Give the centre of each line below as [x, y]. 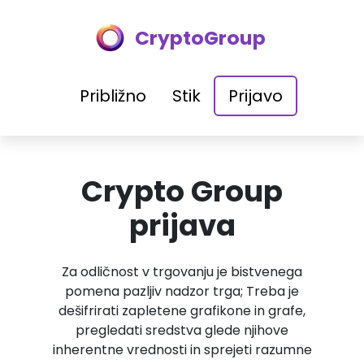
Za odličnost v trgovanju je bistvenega [182, 272]
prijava [182, 225]
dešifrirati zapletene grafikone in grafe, [182, 311]
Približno [113, 96]
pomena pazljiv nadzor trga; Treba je [182, 291]
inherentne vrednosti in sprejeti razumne [182, 350]
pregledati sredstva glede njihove [182, 330]
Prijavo [256, 96]
